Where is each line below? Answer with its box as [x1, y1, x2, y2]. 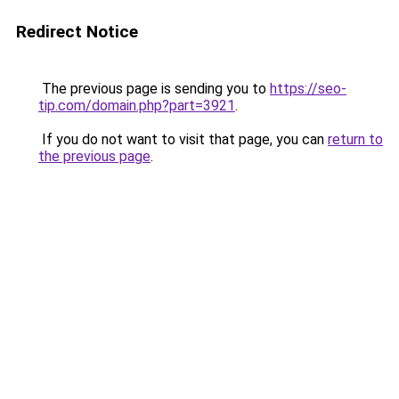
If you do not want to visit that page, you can [38, 131, 328, 148]
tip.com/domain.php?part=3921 [38, 97, 235, 114]
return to [328, 131, 383, 148]
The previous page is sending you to [38, 80, 270, 97]
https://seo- [270, 80, 346, 97]
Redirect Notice [16, 21, 138, 42]
